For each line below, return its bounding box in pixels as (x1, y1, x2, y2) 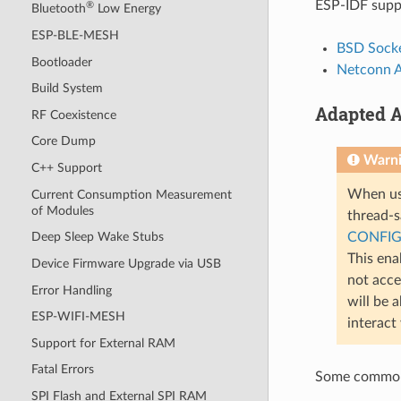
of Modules (30, 203, 94, 218)
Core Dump (30, 134, 96, 149)
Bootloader (30, 55, 92, 69)
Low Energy (93, 2, 161, 16)
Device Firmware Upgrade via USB (30, 256, 221, 270)
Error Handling (30, 283, 112, 297)
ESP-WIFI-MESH (30, 310, 125, 324)
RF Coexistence (30, 107, 116, 122)
